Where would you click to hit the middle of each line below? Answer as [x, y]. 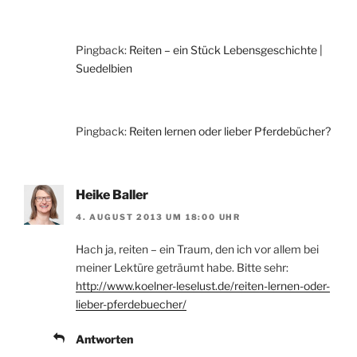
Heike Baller [112, 195]
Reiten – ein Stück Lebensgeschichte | [226, 50]
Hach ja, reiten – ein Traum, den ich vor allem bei [197, 249]
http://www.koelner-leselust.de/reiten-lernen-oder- [203, 286]
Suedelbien [104, 69]
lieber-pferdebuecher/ [131, 304]
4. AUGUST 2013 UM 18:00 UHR [159, 217]
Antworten [104, 339]
